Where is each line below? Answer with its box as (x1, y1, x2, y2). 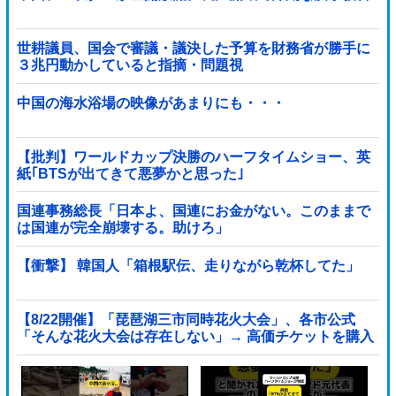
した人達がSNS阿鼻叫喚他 (16, 346, 188, 362)
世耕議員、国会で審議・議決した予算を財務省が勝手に (16, 41, 370, 57)
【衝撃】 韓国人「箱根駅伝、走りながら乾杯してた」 (16, 257, 360, 273)
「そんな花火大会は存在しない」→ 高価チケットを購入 (16, 329, 374, 345)
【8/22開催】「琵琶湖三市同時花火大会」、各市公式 (16, 312, 355, 328)
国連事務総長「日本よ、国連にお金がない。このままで (16, 203, 370, 219)
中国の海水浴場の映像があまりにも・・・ (16, 95, 286, 110)
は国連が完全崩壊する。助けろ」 (16, 220, 229, 236)
